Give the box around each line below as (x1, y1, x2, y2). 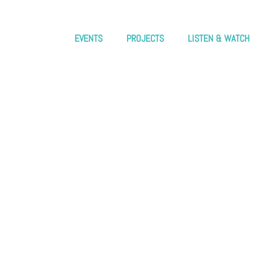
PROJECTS (126, 32, 164, 45)
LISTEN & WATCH (188, 32, 250, 45)
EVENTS (74, 32, 103, 45)
